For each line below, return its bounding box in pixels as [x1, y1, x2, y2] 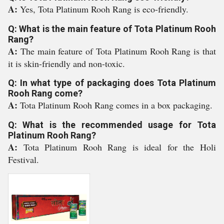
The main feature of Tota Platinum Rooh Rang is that [20, 45, 216, 57]
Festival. [8, 153, 39, 165]
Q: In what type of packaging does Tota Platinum [8, 77, 216, 88]
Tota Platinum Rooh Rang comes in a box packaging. [20, 99, 212, 111]
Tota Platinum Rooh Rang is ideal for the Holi [23, 141, 216, 153]
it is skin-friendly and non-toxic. [8, 57, 125, 69]
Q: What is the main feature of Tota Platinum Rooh [8, 23, 216, 34]
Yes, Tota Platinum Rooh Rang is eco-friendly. [20, 3, 188, 15]
